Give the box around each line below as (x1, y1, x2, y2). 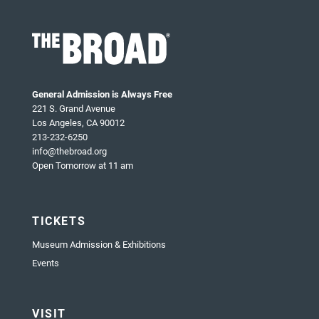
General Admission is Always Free (32, 88, 172, 101)
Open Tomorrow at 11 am (32, 159, 133, 172)
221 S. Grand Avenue (32, 102, 115, 115)
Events (32, 256, 59, 270)
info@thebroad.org (32, 145, 107, 158)
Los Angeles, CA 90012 (32, 116, 125, 130)
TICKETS (32, 213, 86, 229)
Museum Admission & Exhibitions (32, 238, 166, 251)
